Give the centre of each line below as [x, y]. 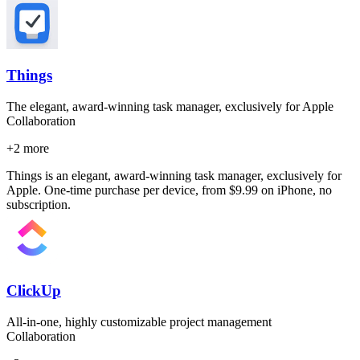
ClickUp [34, 290]
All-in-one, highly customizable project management [139, 321]
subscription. [39, 205]
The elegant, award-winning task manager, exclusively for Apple [170, 107]
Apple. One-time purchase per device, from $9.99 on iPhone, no [169, 190]
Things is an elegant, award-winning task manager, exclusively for [174, 176]
